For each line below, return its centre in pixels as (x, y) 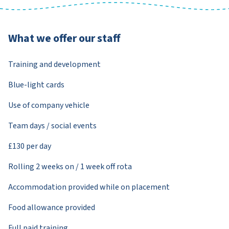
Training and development (54, 64)
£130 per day (30, 146)
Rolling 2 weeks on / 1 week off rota (70, 166)
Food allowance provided (52, 207)
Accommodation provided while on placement (89, 187)
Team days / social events (52, 125)
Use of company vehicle (49, 105)
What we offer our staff (64, 38)
